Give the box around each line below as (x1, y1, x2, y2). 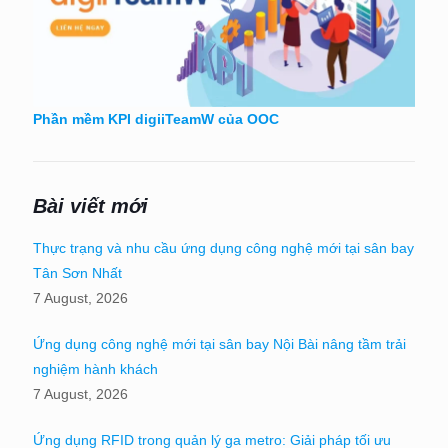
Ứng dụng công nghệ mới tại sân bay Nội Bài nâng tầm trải (33, 335, 406, 352)
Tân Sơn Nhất (33, 264, 122, 281)
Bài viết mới (33, 194, 148, 217)
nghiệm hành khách (33, 360, 158, 377)
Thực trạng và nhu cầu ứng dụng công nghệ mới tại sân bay (33, 239, 414, 256)
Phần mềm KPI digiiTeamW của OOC (33, 110, 279, 127)
